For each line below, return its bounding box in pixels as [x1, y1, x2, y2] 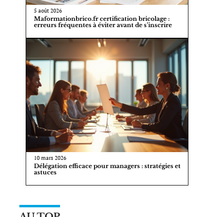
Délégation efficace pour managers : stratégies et [33, 162, 181, 170]
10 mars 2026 [33, 155, 66, 162]
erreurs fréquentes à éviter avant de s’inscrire [33, 21, 172, 29]
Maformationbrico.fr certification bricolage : [33, 15, 170, 23]
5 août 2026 [33, 7, 62, 15]
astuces [33, 169, 57, 176]
